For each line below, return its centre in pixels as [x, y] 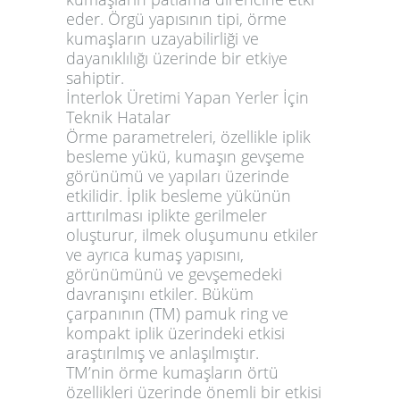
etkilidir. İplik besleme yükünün [179, 195]
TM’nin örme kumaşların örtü [172, 372]
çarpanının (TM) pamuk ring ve [177, 313]
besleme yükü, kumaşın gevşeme [185, 156]
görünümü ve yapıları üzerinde [178, 175]
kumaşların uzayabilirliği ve [162, 38]
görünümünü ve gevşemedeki [174, 274]
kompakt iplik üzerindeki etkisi [175, 333]
